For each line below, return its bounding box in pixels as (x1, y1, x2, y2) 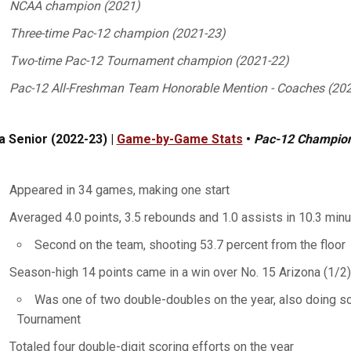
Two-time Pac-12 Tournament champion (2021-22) (9, 53, 289, 68)
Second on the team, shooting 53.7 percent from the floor (34, 237, 346, 252)
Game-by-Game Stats (116, 132, 243, 147)
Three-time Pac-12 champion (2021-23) (9, 26, 226, 41)
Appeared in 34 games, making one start (9, 183, 230, 197)
